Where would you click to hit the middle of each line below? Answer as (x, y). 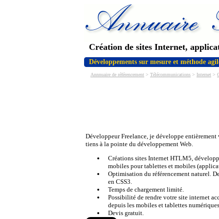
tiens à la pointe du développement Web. (139, 144)
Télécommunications (170, 75)
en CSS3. (120, 182)
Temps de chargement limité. (146, 189)
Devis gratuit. (126, 213)
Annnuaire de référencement (117, 75)
